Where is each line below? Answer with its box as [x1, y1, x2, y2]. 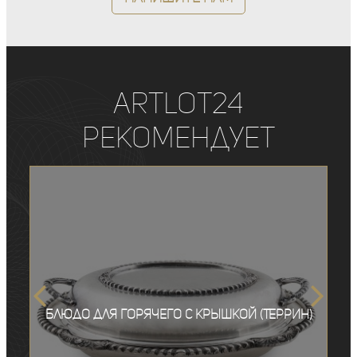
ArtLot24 [113, 85, 244, 120]
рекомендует [82, 120, 275, 155]
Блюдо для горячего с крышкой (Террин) [45, 306, 312, 322]
